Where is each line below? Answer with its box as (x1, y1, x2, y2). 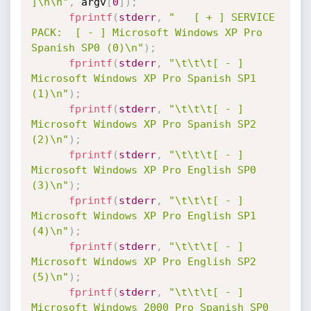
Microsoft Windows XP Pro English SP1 (31, 210, 256, 222)
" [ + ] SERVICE (168, 11, 275, 24)
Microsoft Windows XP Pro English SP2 (31, 255, 256, 268)
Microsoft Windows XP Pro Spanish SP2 (31, 118, 256, 131)
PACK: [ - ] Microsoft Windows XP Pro (31, 26, 262, 39)
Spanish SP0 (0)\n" (31, 42, 144, 54)
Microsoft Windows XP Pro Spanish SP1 (31, 72, 256, 85)
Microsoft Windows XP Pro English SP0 (31, 164, 256, 176)
